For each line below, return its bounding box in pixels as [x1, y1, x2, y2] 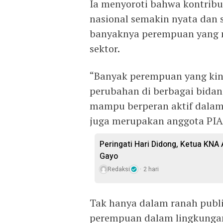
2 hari [143, 165, 159, 174]
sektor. [90, 42, 120, 55]
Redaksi [108, 165, 130, 174]
